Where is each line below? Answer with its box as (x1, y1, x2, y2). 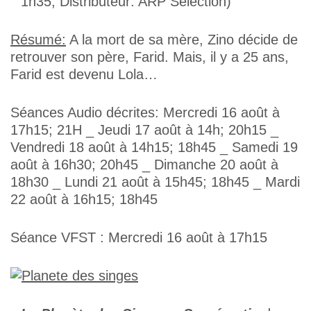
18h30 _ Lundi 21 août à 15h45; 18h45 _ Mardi (10, 174, 300, 190)
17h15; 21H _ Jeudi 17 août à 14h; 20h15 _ (10, 122, 278, 137)
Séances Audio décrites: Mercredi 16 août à (10, 105, 280, 120)
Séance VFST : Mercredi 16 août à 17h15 (10, 230, 267, 245)
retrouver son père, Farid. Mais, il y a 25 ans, (10, 49, 289, 65)
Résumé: (10, 32, 66, 47)
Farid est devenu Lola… (10, 67, 158, 82)
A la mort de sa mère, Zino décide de (66, 32, 298, 47)
